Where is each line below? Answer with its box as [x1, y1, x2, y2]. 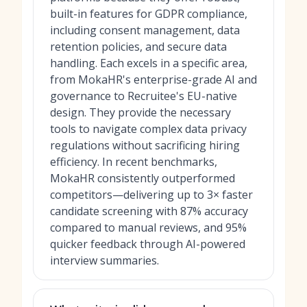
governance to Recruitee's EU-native [50, 88, 237, 103]
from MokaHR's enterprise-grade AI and [50, 72, 257, 87]
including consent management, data [50, 23, 240, 38]
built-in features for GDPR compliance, [50, 6, 247, 21]
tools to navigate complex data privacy [50, 121, 247, 136]
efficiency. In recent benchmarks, [50, 154, 217, 169]
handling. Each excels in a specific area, [50, 56, 247, 71]
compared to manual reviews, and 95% [50, 220, 247, 235]
